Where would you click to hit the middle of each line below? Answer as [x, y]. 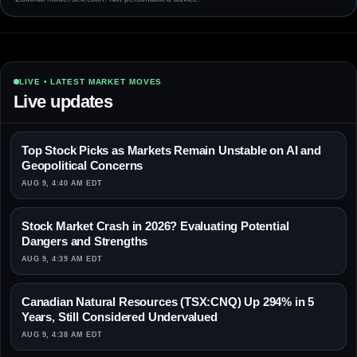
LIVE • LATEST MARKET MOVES [91, 82]
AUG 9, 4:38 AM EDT [62, 335]
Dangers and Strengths [85, 241]
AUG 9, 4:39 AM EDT [62, 259]
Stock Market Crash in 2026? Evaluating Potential [155, 226]
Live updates [63, 102]
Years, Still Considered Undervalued [120, 317]
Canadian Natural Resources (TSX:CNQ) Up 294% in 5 [168, 302]
